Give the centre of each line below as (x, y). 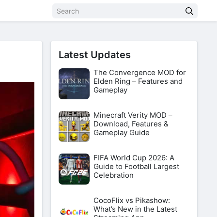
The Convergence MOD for (140, 72)
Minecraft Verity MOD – (133, 115)
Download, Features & (131, 124)
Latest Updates (95, 55)
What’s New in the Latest (135, 209)
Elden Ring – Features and (138, 81)
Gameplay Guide (122, 132)
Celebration (114, 175)
